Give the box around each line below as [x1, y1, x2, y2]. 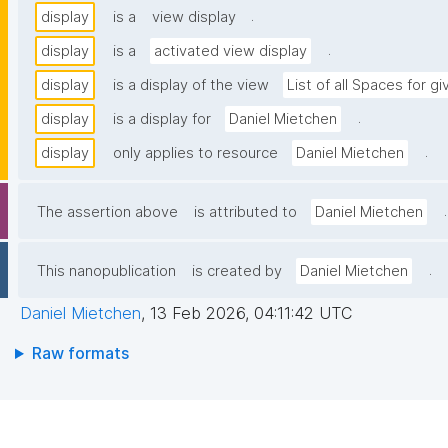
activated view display [154, 42, 307, 61]
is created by [192, 262, 282, 281]
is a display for [113, 110, 211, 129]
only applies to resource [113, 144, 278, 163]
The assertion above [37, 203, 178, 222]
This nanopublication [37, 262, 176, 281]
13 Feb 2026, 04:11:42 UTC [150, 303, 352, 324]
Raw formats [31, 343, 129, 364]
